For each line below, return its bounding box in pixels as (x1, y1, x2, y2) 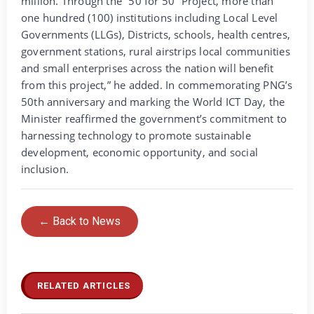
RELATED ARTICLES (37, 280, 130, 291)
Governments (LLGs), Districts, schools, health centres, (21, 27, 291, 41)
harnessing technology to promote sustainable (21, 128, 251, 142)
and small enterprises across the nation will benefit (21, 60, 274, 75)
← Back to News (39, 214, 121, 228)
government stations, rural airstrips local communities (21, 43, 290, 58)
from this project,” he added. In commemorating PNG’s (21, 77, 293, 92)
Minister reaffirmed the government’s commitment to (21, 111, 287, 125)
